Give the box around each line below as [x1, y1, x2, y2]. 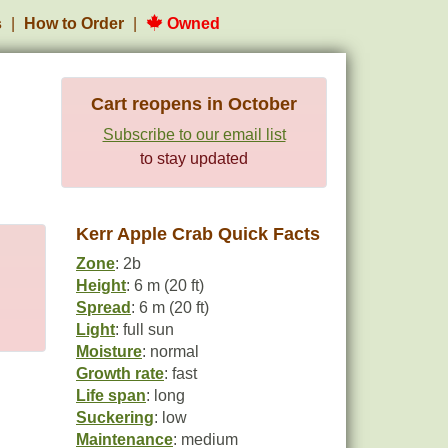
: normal [142, 343, 199, 360]
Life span [76, 387, 146, 404]
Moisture [76, 343, 142, 360]
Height [76, 277, 126, 294]
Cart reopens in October [91, 94, 297, 114]
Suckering [76, 409, 154, 426]
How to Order [24, 15, 124, 32]
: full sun [115, 321, 174, 338]
